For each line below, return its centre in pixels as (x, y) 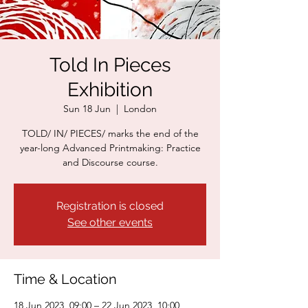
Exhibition (110, 90)
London (140, 109)
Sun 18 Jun (87, 109)
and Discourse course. (110, 162)
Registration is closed (110, 206)
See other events (110, 222)
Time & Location (65, 279)
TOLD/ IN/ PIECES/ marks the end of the (110, 133)
